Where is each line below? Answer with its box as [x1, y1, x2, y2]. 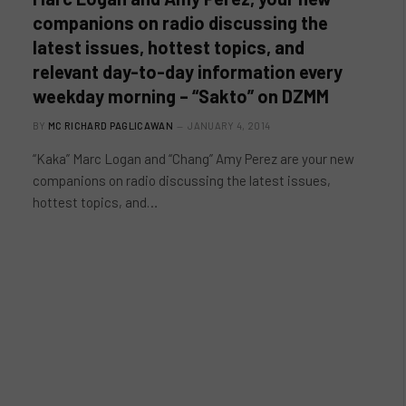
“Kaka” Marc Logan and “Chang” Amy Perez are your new [33, 150, 354, 167]
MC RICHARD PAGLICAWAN [48, 120, 173, 131]
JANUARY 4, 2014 [188, 120, 271, 131]
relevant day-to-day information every [33, 61, 343, 82]
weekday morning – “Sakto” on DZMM [33, 85, 329, 107]
